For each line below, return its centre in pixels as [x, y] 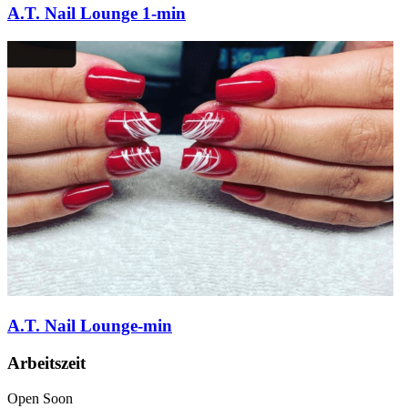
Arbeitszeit [46, 363]
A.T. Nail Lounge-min [90, 326]
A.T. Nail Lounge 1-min [97, 13]
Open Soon [40, 398]
